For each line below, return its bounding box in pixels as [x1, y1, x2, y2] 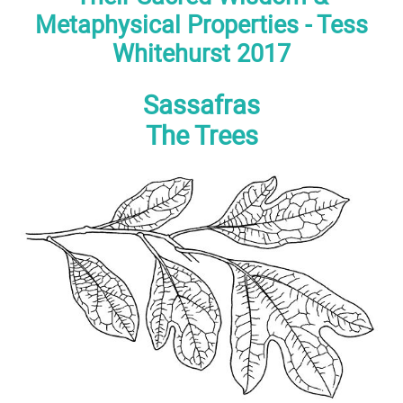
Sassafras [143, 90, 260, 121]
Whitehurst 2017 [112, 39, 291, 68]
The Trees [145, 121, 258, 152]
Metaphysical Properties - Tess [35, 10, 368, 40]
